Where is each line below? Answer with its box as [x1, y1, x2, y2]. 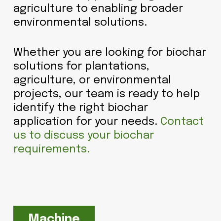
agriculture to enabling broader [13, 3, 183, 14]
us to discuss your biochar [13, 130, 154, 141]
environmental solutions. [13, 17, 147, 28]
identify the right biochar [13, 103, 148, 113]
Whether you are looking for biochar [13, 47, 206, 58]
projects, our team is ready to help [13, 89, 200, 100]
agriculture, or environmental [13, 75, 171, 86]
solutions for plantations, [13, 61, 149, 72]
